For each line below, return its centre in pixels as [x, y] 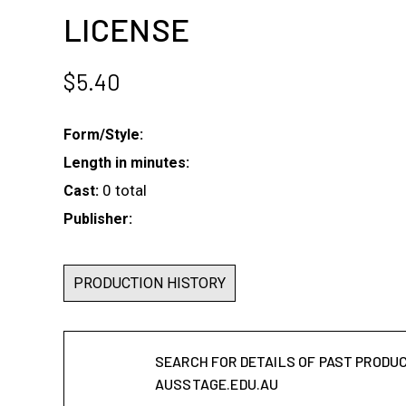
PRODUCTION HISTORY [150, 283]
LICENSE [127, 29]
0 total [125, 190]
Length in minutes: [126, 163]
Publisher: [98, 219]
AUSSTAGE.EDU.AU [217, 384]
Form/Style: [103, 135]
